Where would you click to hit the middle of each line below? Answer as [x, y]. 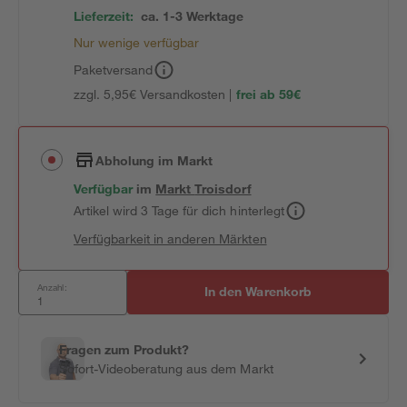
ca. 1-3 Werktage [193, 16]
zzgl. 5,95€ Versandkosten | [153, 94]
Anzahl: [52, 287]
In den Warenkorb [258, 291]
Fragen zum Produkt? [124, 349]
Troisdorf [223, 189]
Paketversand [114, 69]
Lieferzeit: [104, 16]
